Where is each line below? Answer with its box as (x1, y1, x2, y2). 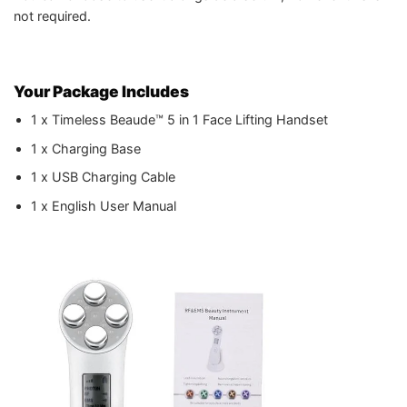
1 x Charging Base (30, 140, 141, 156)
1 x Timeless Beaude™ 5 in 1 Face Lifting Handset (30, 112, 328, 128)
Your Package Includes (14, 81, 189, 101)
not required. (14, 8, 91, 25)
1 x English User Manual (30, 198, 176, 214)
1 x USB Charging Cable (30, 169, 175, 185)
